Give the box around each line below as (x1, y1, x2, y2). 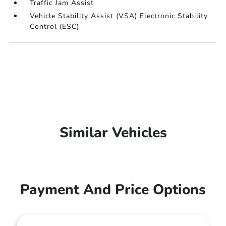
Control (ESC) (30, 22, 80, 31)
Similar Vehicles (59, 123, 167, 142)
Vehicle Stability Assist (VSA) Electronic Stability (30, 11, 208, 21)
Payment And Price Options (20, 180, 206, 199)
